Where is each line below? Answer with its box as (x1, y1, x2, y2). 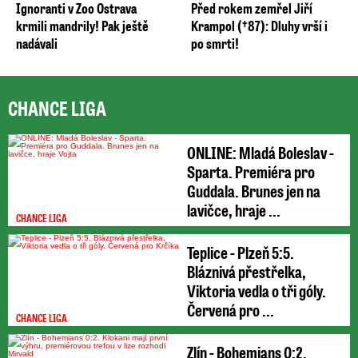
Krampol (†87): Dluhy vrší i (191, 15, 328, 35)
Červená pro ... (187, 298, 274, 320)
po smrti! (191, 33, 239, 53)
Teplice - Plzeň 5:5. (187, 241, 294, 263)
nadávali (16, 33, 58, 53)
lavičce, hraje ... (187, 198, 280, 221)
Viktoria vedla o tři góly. (187, 279, 326, 301)
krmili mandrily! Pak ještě (16, 15, 149, 35)
